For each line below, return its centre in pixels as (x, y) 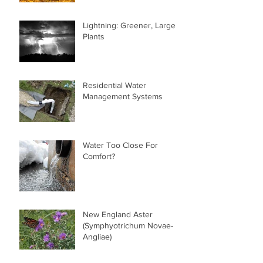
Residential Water (114, 85)
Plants (94, 37)
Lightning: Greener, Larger (131, 26)
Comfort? (99, 156)
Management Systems (123, 97)
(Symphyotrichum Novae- (128, 226)
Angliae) (97, 237)
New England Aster (118, 215)
